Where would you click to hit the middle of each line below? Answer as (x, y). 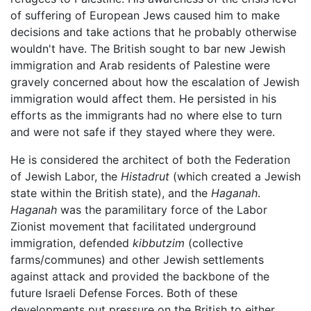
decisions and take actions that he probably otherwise (153, 32)
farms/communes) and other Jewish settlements (137, 260)
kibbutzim (159, 243)
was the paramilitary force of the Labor (162, 210)
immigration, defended (72, 243)
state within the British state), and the (111, 193)
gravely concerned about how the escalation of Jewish (155, 82)
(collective (214, 243)
